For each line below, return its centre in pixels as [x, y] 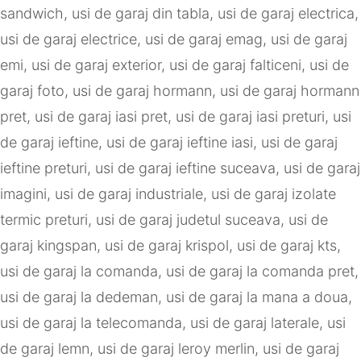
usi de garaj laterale [255, 323]
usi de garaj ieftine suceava [185, 168]
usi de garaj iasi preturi [250, 117]
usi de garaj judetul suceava [188, 220]
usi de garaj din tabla [141, 14]
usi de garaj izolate [274, 194]
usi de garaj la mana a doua [257, 297]
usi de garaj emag [204, 39]
